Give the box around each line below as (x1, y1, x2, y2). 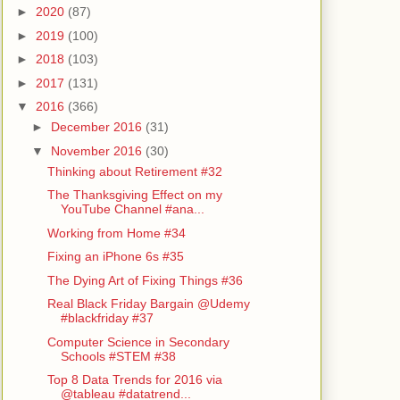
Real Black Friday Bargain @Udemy (46, 296, 250, 312)
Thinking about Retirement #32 (46, 163, 222, 179)
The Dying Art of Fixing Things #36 (46, 272, 243, 287)
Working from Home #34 (46, 225, 186, 240)
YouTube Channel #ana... (60, 202, 204, 217)
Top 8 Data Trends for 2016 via (46, 372, 222, 387)
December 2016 (50, 120, 146, 135)
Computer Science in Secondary (46, 334, 229, 349)
